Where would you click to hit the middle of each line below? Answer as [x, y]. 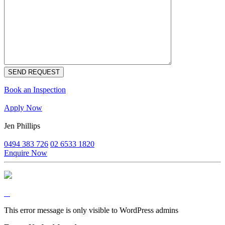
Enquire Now [26, 153]
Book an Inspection [35, 90]
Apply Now [23, 108]
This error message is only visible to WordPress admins [91, 210]
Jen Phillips [22, 126]
